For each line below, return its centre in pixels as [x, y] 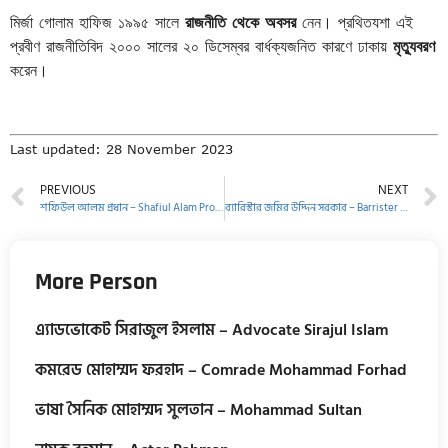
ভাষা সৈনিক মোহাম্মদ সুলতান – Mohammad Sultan [198, 409]
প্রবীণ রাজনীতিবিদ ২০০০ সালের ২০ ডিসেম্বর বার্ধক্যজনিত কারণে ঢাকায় [201, 45]
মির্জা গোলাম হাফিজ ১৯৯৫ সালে [97, 21]
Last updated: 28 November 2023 [121, 149]
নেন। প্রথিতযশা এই [354, 21]
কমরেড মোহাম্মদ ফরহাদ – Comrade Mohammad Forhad [221, 369]
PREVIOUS [68, 189]
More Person [96, 281]
